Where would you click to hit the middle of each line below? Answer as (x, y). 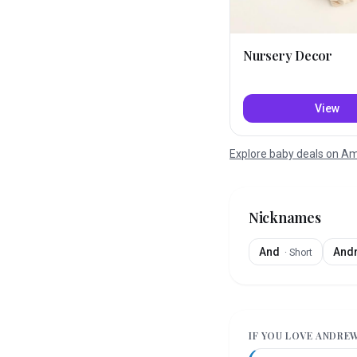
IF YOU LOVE (282, 336)
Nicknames (285, 218)
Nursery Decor (288, 56)
